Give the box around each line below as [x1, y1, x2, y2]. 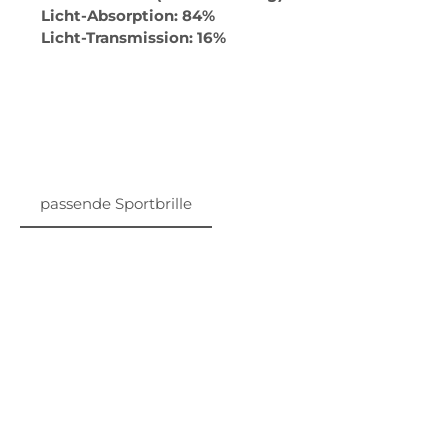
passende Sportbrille [40, 193, 192, 213]
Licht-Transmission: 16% [41, 27, 226, 47]
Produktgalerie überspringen [65, 248, 282, 268]
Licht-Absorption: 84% [41, 5, 215, 25]
